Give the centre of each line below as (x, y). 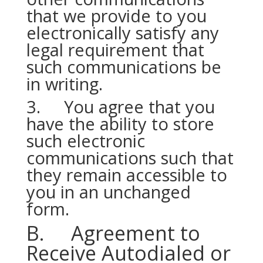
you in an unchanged (108, 192)
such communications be (124, 67)
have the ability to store (120, 124)
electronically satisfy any (122, 33)
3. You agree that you (120, 107)
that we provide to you (116, 16)
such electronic (85, 141)
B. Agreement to (113, 233)
